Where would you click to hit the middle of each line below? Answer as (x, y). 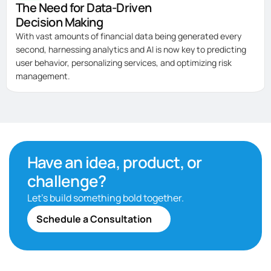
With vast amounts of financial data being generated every (129, 36)
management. (43, 76)
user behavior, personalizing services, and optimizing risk (124, 63)
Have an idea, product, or (115, 162)
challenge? (67, 181)
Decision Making (59, 22)
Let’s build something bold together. (106, 198)
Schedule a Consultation (94, 219)
